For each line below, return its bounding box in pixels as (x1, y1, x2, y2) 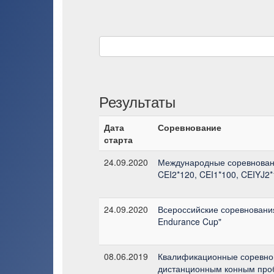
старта (104, 133, 133, 146)
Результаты (99, 90, 176, 112)
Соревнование (158, 120, 221, 133)
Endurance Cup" (158, 215, 221, 228)
